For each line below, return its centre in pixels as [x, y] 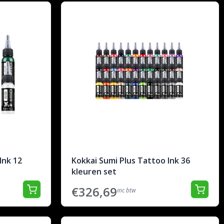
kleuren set [94, 171]
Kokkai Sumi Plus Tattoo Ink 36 [131, 160]
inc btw [126, 190]
